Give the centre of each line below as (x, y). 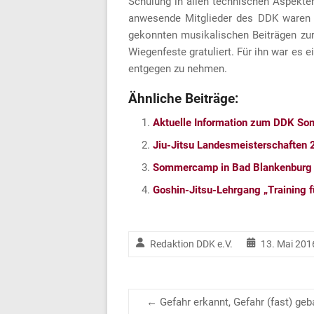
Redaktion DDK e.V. (191, 244)
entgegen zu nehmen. (178, 69)
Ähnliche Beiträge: (183, 99)
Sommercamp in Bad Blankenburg (232, 168)
